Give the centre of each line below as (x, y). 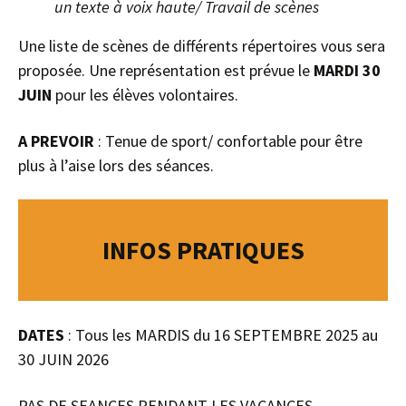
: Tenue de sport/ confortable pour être (228, 140)
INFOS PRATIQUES (203, 250)
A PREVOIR (56, 140)
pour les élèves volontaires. (145, 94)
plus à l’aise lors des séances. (116, 165)
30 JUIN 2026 (63, 359)
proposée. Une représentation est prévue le (166, 70)
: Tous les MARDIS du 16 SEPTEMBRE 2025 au (223, 334)
